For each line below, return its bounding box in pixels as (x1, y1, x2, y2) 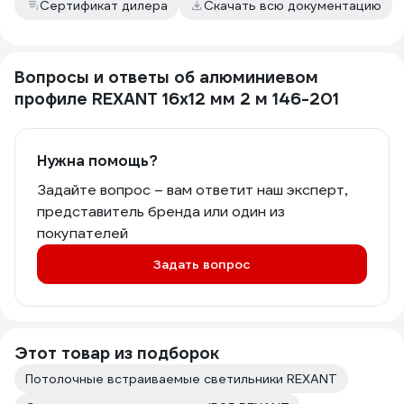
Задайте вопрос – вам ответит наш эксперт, (37, 180, 347, 199)
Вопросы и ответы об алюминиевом (14, 67, 318, 87)
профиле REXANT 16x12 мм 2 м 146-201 (14, 88, 339, 109)
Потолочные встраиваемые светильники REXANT (25, 371, 337, 387)
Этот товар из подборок (14, 343, 219, 363)
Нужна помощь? (37, 151, 158, 170)
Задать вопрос (153, 256, 251, 272)
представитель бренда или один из (37, 202, 285, 221)
